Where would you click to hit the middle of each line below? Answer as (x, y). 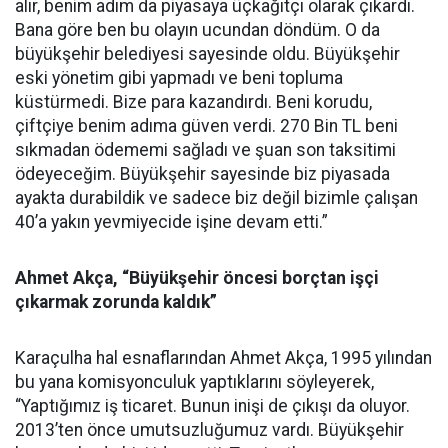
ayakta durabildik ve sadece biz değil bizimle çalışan (216, 198)
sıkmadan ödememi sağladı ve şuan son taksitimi (205, 150)
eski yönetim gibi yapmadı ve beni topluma (179, 78)
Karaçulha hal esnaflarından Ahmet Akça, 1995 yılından (223, 358)
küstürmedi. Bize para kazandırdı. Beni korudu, (193, 102)
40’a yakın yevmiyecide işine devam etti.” (171, 222)
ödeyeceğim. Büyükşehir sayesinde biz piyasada (202, 174)
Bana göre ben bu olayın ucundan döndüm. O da (197, 30)
